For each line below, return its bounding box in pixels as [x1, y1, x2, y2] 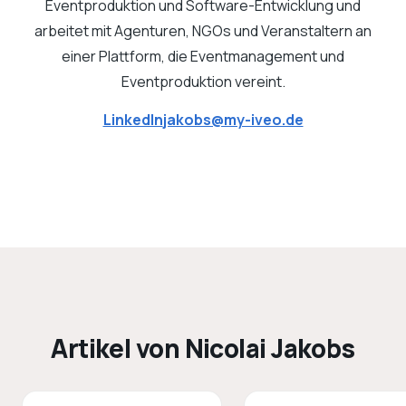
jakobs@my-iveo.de [162, 110, 304, 130]
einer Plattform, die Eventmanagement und [62, 46, 344, 66]
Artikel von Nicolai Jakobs [51, 331, 355, 365]
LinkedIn [102, 110, 163, 130]
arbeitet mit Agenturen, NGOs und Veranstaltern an [34, 21, 372, 41]
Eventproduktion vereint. [121, 72, 285, 92]
